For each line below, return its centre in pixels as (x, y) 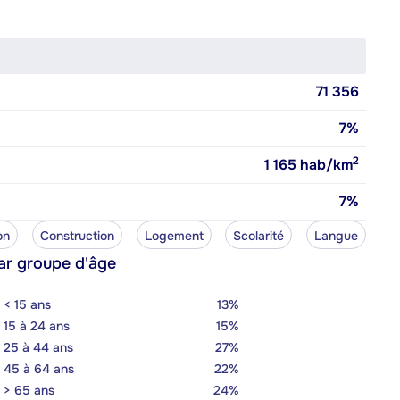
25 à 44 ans (38, 347)
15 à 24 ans (37, 325)
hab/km (325, 164)
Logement (174, 235)
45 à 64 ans (39, 368)
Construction (77, 235)
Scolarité (259, 235)
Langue (336, 235)
